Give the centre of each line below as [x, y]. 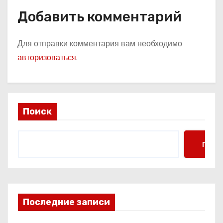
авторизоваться [47, 57]
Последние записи [66, 202]
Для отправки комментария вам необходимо [100, 44]
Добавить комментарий [100, 17]
